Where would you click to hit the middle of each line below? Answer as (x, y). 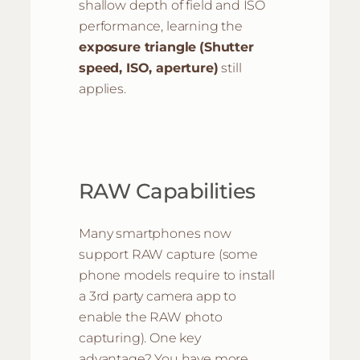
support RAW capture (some (168, 254)
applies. (102, 89)
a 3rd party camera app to (157, 296)
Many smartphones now (155, 233)
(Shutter (227, 47)
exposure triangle (138, 47)
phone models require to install (177, 275)
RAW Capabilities (167, 191)
